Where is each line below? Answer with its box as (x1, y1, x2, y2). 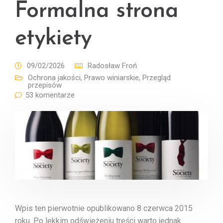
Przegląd (142, 73, 171, 82)
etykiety (15, 27, 92, 50)
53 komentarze (25, 91, 75, 100)
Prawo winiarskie (84, 73, 139, 82)
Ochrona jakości (28, 73, 81, 82)
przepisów (28, 81, 62, 90)
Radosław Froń (88, 61, 137, 70)
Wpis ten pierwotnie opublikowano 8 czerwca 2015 (15, 204, 193, 214)
